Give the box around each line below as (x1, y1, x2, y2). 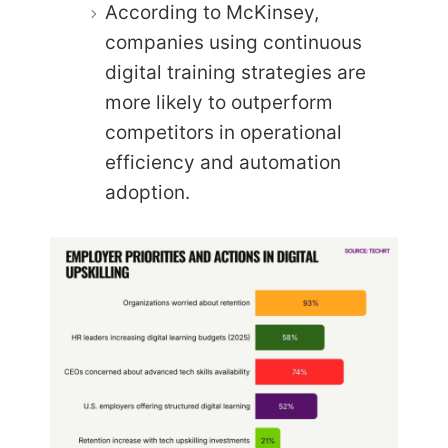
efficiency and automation (105, 151, 341, 175)
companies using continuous (105, 31, 362, 55)
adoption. (105, 181, 190, 205)
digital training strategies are (105, 61, 366, 85)
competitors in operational (105, 121, 342, 145)
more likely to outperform (105, 91, 333, 115)
